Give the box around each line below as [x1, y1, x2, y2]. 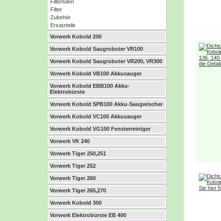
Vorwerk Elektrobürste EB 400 [50, 212, 126, 218]
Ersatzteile [50, 22, 75, 28]
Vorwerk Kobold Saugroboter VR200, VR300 [50, 58, 162, 64]
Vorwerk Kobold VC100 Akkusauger [50, 113, 142, 119]
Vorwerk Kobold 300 [50, 200, 102, 206]
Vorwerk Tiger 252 [50, 163, 96, 169]
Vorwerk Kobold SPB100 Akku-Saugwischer [50, 101, 163, 107]
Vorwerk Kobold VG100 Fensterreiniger [50, 126, 150, 132]
